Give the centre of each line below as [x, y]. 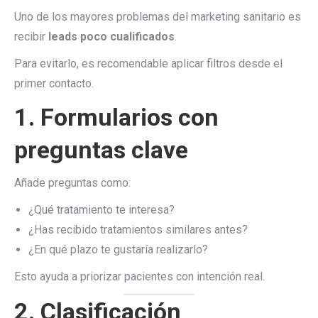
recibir [31, 37]
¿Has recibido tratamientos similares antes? [138, 230]
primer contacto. [54, 83]
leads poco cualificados [111, 37]
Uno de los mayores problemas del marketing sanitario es [158, 17]
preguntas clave [101, 150]
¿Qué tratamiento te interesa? [102, 210]
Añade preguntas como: [72, 183]
